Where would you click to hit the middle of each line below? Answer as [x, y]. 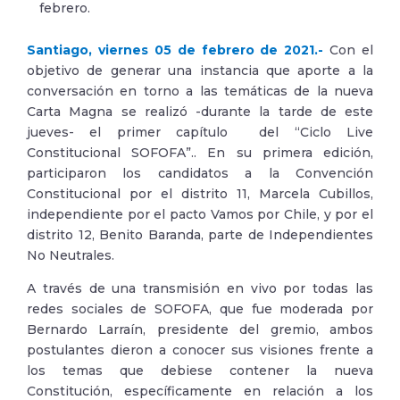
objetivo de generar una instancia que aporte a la [200, 71]
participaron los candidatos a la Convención [200, 173]
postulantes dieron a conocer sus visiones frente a [200, 350]
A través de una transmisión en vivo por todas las [200, 288]
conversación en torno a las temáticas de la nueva [200, 91]
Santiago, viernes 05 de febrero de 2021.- [175, 50]
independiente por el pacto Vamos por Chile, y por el [200, 214]
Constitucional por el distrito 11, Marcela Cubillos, [200, 194]
